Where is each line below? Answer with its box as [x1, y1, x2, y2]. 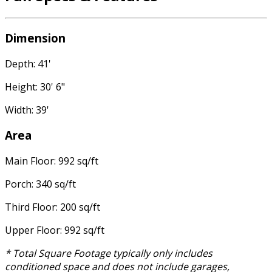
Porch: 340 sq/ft [5, 177, 76, 191]
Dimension [5, 30, 66, 46]
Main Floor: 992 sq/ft [5, 154, 98, 168]
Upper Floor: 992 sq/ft [5, 223, 104, 237]
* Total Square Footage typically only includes [5, 246, 212, 260]
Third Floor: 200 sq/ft [5, 200, 100, 214]
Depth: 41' [5, 56, 51, 70]
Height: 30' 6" [5, 80, 65, 93]
